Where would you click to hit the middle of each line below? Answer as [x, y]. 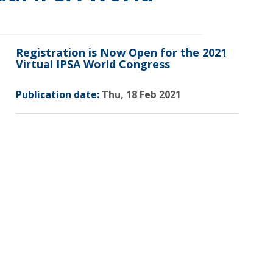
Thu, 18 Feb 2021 [140, 94]
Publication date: [58, 94]
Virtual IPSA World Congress [93, 64]
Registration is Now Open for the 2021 [121, 52]
